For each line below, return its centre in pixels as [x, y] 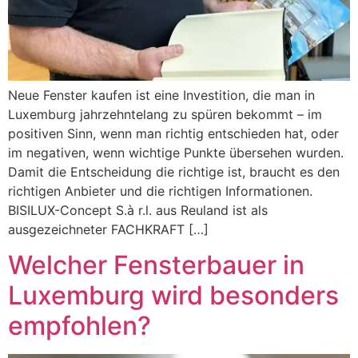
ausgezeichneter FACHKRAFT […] [108, 229]
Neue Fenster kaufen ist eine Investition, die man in [161, 95]
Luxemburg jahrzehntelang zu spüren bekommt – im [165, 114]
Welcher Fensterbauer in [156, 265]
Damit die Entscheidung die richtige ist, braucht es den [174, 171]
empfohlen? [80, 326]
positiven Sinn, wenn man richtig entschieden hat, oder [173, 133]
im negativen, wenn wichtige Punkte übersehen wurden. [176, 152]
